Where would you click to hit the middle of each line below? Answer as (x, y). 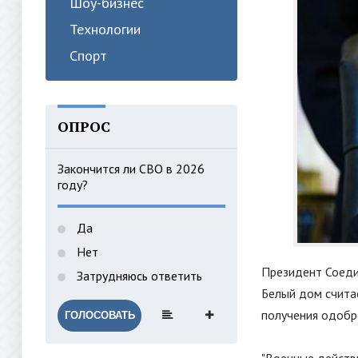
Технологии (105, 29)
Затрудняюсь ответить (138, 276)
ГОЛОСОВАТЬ (99, 315)
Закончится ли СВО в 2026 (131, 169)
